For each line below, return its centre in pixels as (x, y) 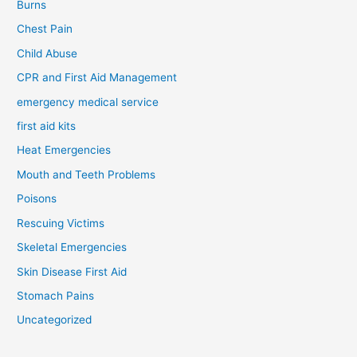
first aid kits (47, 126)
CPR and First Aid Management (97, 78)
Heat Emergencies (64, 150)
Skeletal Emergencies (72, 247)
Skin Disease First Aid (72, 271)
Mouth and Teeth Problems (86, 174)
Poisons (37, 199)
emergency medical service (88, 102)
